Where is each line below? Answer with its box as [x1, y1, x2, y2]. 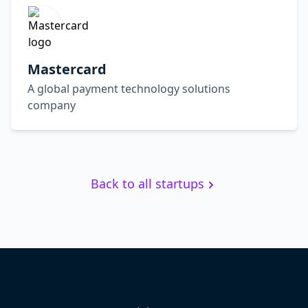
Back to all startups [90, 175, 204, 192]
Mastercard [27, 60, 107, 78]
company [27, 98, 76, 113]
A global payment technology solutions [27, 81, 230, 96]
